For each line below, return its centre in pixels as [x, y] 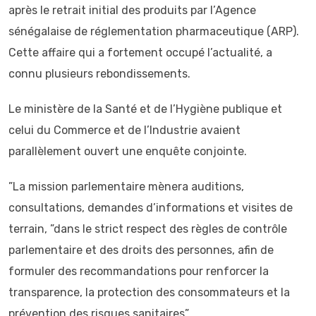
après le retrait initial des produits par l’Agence [132, 10]
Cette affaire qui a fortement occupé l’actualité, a [140, 53]
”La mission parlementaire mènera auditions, [126, 187]
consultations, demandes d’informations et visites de [151, 208]
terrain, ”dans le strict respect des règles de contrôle [148, 229]
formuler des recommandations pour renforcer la [139, 271]
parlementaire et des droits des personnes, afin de [141, 250]
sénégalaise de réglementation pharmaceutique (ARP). [154, 31]
